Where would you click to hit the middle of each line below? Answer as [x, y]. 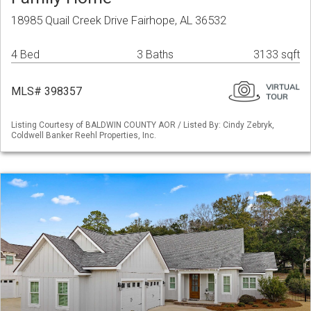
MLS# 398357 [47, 92]
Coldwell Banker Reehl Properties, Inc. [84, 136]
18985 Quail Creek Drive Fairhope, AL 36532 [119, 20]
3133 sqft [277, 55]
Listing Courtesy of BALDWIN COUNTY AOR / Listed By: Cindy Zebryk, [143, 125]
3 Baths [155, 55]
